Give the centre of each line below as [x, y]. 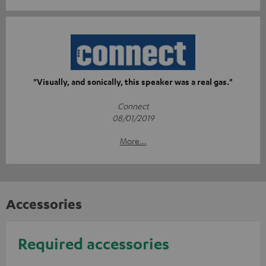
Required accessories [94, 244]
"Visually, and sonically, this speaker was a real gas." [133, 82]
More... [133, 141]
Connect [133, 106]
